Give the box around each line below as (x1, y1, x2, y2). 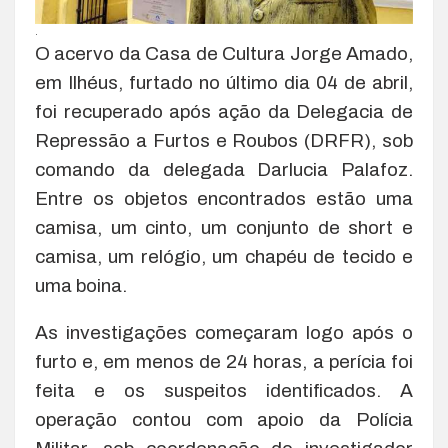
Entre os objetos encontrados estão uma (35, 188, 413, 210)
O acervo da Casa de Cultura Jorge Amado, (35, 43, 413, 65)
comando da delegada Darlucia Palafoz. (35, 159, 413, 181)
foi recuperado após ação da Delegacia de (35, 101, 413, 123)
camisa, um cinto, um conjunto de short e (35, 217, 413, 239)
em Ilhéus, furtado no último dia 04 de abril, (35, 72, 413, 94)
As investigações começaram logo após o (35, 322, 413, 344)
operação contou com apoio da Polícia (35, 409, 413, 431)
